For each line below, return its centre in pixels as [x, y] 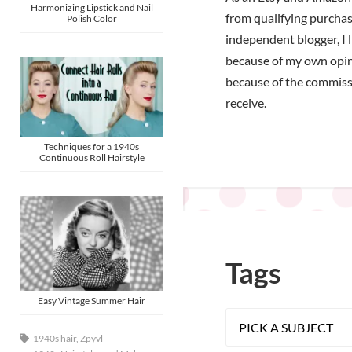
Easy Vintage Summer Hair [92, 301]
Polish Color [92, 18]
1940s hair [55, 339]
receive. [246, 103]
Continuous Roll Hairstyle [92, 157]
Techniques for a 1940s [92, 146]
